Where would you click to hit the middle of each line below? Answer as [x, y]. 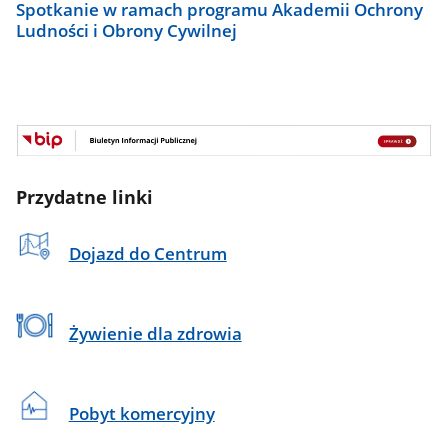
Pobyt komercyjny [141, 413]
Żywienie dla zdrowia [155, 333]
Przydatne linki [85, 197]
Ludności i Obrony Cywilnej [127, 30]
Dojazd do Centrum [147, 253]
